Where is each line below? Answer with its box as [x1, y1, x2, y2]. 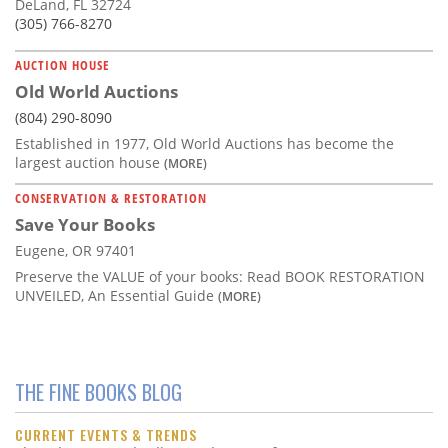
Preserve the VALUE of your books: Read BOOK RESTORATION [15, 266, 425, 286]
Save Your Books [15, 212, 155, 236]
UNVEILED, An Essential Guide [15, 285, 218, 305]
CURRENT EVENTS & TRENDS [15, 424, 197, 446]
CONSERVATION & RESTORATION [15, 188, 207, 207]
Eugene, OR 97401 [15, 240, 136, 260]
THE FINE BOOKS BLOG [15, 377, 182, 408]
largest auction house [15, 152, 164, 172]
